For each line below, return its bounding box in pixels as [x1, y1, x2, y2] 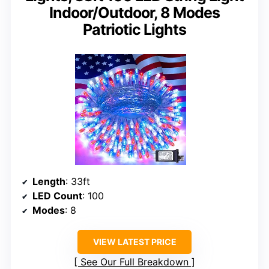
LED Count [32, 189, 82, 202]
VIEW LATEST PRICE [92, 236, 177, 247]
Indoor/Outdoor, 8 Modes [49, 3, 220, 22]
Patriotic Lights [83, 20, 186, 38]
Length [32, 175, 65, 187]
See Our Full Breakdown [80, 255, 189, 268]
